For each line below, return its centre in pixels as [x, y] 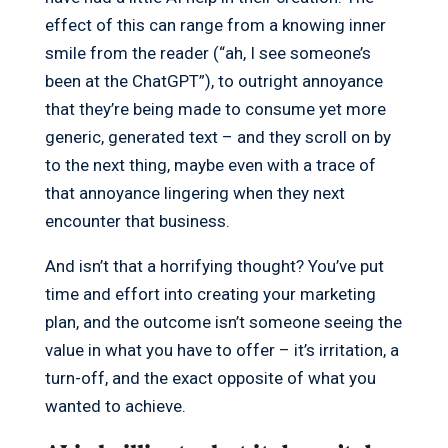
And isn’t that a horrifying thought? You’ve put [214, 266]
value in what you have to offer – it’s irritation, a [221, 350]
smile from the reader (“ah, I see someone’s [207, 53]
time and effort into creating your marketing [210, 294]
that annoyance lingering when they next [194, 193]
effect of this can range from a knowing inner [215, 25]
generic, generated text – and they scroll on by [217, 137]
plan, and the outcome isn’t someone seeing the [223, 322]
